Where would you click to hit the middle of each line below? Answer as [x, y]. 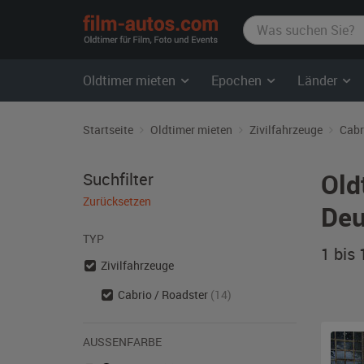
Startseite [108, 130]
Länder [319, 80]
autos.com [256, 41]
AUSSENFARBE [119, 342]
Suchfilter [118, 179]
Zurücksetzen [117, 201]
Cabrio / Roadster [165, 295]
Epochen [238, 80]
